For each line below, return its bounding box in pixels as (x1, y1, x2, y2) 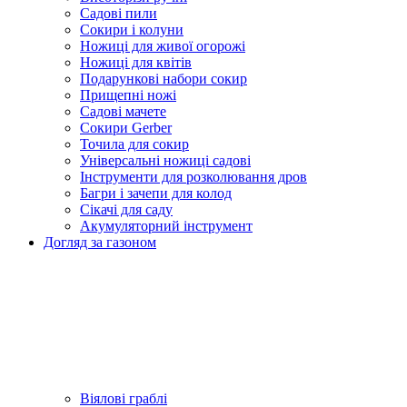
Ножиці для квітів (80, 55, 192, 70)
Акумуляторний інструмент (80, 218, 253, 233)
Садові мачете (80, 104, 166, 119)
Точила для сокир (80, 136, 189, 152)
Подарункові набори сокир (80, 71, 247, 86)
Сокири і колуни (80, 22, 184, 37)
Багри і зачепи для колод (80, 185, 232, 201)
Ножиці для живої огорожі (80, 38, 245, 54)
